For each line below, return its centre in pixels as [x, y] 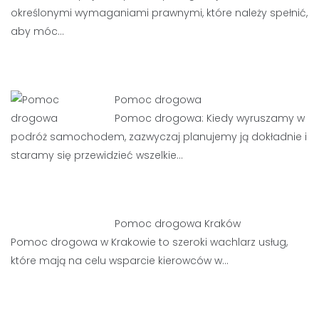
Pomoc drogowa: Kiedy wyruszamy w [210, 118]
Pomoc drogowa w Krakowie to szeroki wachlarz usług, [149, 242]
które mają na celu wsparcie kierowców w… [120, 261]
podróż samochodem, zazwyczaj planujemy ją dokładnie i [159, 137]
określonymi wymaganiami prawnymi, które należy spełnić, [159, 13]
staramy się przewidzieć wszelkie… [97, 155]
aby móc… [37, 31]
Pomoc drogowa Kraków [178, 224]
